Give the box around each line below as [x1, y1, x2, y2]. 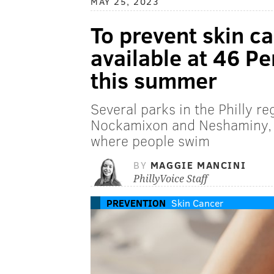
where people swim [91, 130, 210, 151]
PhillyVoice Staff [133, 173, 207, 185]
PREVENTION [106, 196, 166, 210]
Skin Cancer [171, 196, 223, 210]
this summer [91, 65, 217, 95]
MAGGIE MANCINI [150, 158, 246, 172]
